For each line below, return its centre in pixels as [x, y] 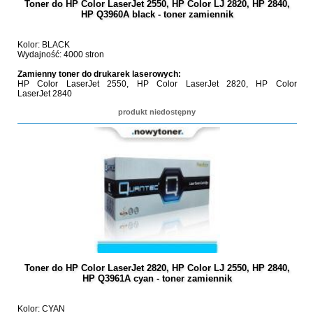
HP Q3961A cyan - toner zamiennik [157, 278]
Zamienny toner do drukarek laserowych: [99, 74]
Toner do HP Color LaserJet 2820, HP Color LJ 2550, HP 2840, [157, 268]
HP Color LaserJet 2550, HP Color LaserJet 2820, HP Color [157, 84]
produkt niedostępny [157, 112]
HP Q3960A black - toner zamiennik [157, 14]
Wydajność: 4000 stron [60, 54]
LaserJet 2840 [44, 94]
